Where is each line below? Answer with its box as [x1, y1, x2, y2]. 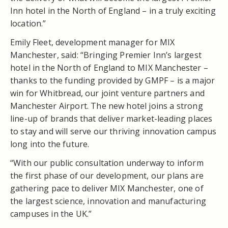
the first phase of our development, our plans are [10, 169, 204, 181]
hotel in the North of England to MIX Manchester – [10, 62, 208, 73]
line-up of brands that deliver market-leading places [10, 112, 213, 124]
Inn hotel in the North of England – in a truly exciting [10, 5, 216, 16]
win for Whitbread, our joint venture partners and [10, 87, 205, 99]
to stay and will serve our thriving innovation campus [10, 125, 217, 137]
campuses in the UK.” [10, 208, 92, 219]
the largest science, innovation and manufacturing [10, 195, 206, 207]
